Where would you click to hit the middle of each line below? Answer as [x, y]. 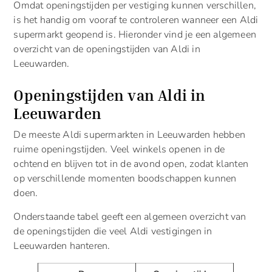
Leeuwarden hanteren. [62, 246]
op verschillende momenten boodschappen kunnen [125, 179]
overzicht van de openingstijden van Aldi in [107, 49]
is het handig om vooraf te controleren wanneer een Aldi [136, 20]
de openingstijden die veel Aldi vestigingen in [113, 231]
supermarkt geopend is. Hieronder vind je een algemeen [135, 35]
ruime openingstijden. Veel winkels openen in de [119, 150]
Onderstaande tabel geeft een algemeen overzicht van [130, 216]
